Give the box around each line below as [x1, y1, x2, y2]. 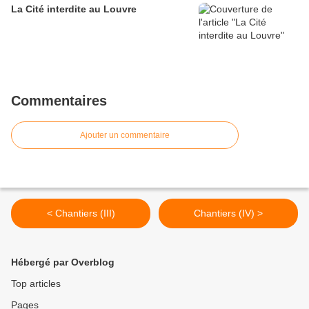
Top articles [11, 278, 61, 290]
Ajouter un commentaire [80, 130, 170, 141]
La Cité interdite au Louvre [11, 3, 137, 15]
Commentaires [11, 93, 107, 109]
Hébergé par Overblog [11, 257, 114, 268]
